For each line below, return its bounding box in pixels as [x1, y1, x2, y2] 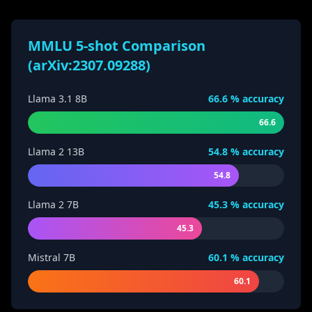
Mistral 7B [28, 251, 75, 264]
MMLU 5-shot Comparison [28, 36, 205, 55]
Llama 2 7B [28, 198, 79, 211]
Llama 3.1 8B [28, 92, 87, 105]
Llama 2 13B [28, 145, 84, 158]
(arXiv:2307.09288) [28, 56, 150, 75]
